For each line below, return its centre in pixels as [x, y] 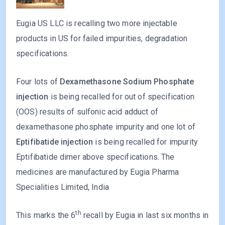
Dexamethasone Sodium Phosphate [127, 82]
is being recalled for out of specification [121, 97]
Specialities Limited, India [63, 187]
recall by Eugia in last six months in [145, 215]
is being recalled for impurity [145, 142]
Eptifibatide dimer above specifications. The [95, 157]
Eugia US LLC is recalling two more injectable [97, 24]
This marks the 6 [46, 215]
